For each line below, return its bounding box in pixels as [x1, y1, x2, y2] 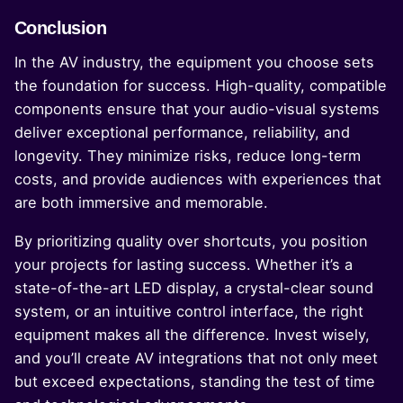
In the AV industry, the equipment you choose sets [14, 53, 374, 72]
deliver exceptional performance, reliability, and [14, 123, 350, 142]
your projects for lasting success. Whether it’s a [14, 255, 353, 273]
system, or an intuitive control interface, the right [14, 301, 363, 320]
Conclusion [14, 18, 107, 39]
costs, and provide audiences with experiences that [14, 170, 381, 189]
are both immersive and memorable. [14, 193, 268, 212]
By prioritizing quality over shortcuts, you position [14, 231, 368, 250]
